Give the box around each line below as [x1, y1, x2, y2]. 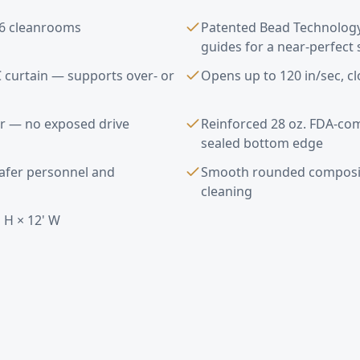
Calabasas [118, 332, 213, 358]
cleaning [201, 182, 252, 200]
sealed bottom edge [201, 133, 323, 152]
